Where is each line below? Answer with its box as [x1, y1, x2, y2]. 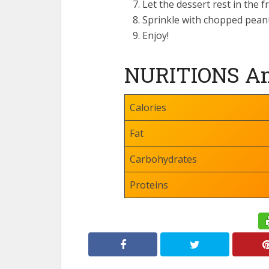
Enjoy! [142, 28, 169, 42]
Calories [130, 100, 166, 114]
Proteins [130, 178, 168, 192]
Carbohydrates [130, 152, 197, 166]
